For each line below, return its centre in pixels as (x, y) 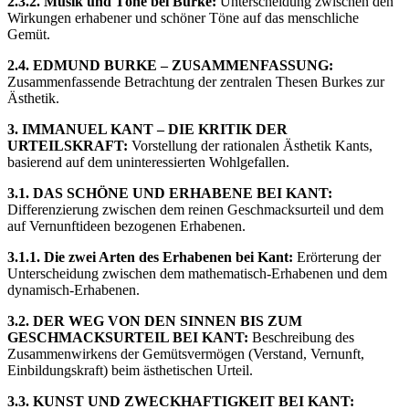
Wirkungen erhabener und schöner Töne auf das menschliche (183, 17)
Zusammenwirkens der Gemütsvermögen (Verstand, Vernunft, (186, 353)
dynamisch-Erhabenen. (73, 289)
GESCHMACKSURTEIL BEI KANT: (128, 337)
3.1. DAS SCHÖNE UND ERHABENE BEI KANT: (170, 193)
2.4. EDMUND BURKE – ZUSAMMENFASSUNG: (170, 65)
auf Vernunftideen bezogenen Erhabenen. (126, 225)
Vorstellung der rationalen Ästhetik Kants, (250, 145)
